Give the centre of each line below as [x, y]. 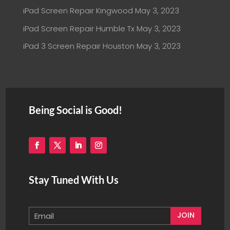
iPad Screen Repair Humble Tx [79, 28]
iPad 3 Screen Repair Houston [79, 46]
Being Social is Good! [75, 110]
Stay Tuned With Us [74, 179]
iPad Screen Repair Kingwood [78, 11]
